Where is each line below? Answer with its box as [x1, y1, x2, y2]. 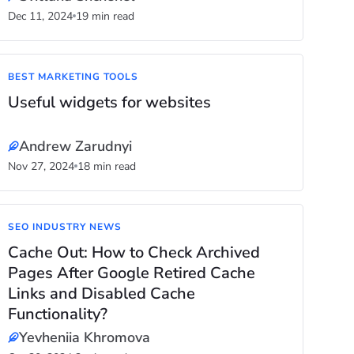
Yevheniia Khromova [19, 328, 151, 347]
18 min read [77, 159, 137, 174]
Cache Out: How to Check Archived [8, 242, 261, 263]
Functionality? [8, 303, 108, 325]
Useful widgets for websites [8, 92, 212, 113]
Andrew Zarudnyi [19, 137, 133, 156]
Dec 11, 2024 [8, 9, 73, 24]
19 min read [76, 9, 135, 24]
